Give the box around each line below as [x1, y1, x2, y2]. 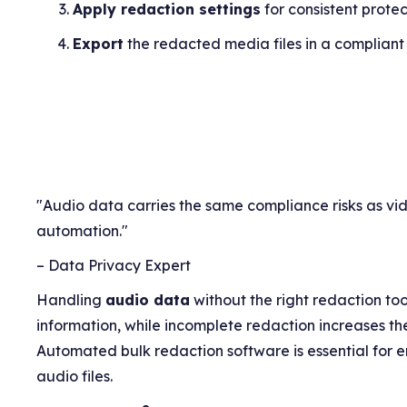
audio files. [36, 366, 114, 385]
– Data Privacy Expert [36, 255, 192, 274]
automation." [36, 221, 129, 240]
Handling [36, 290, 106, 309]
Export [73, 34, 124, 53]
